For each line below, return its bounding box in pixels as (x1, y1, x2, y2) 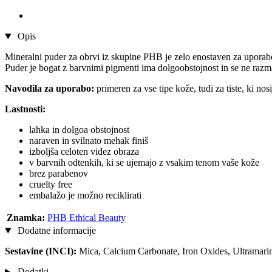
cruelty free (29, 179, 72, 190)
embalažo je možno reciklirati (29, 190, 141, 201)
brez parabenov (29, 168, 88, 179)
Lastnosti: (5, 104, 46, 115)
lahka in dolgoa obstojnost (29, 124, 129, 135)
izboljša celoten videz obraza (29, 146, 139, 157)
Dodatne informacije (15, 225, 96, 236)
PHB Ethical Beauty (47, 212, 126, 223)
